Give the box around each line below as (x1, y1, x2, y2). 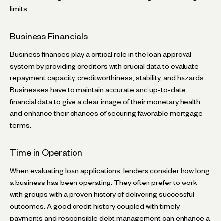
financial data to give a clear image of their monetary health (10, 99, 200, 104)
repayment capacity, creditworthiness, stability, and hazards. (10, 75, 205, 80)
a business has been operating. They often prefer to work (10, 180, 197, 185)
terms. (10, 122, 31, 128)
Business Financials (10, 33, 88, 39)
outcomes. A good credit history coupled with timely (10, 203, 180, 209)
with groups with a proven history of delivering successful (10, 191, 194, 197)
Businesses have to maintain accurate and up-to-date (10, 87, 186, 92)
